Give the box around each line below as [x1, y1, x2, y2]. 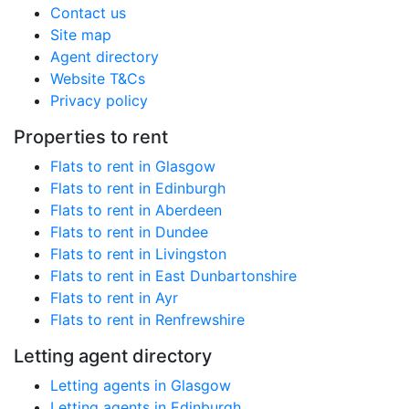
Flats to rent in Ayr [50, 288, 178, 307]
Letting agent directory [14, 345, 212, 367]
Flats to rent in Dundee [50, 223, 208, 241]
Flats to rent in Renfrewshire [50, 310, 245, 329]
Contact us [50, 4, 126, 22]
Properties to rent [14, 126, 168, 148]
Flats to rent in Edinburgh [50, 179, 225, 197]
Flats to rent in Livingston [50, 245, 226, 263]
